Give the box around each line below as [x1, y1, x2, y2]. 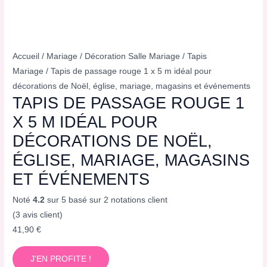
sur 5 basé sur [45, 195, 104, 204]
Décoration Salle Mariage [85, 52, 181, 61]
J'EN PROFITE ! [30, 254, 92, 263]
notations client [108, 195, 168, 204]
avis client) [20, 210, 63, 219]
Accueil [13, 52, 40, 61]
